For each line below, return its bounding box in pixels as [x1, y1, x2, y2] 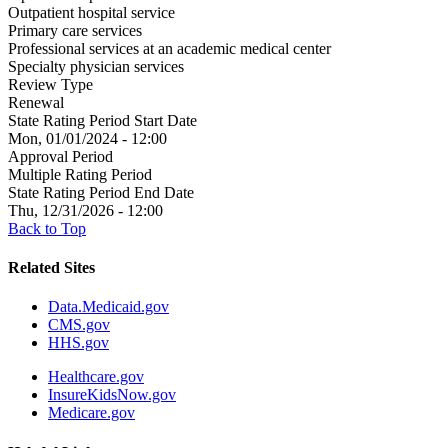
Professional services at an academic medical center [8, 39, 331, 57]
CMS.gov [48, 316, 110, 334]
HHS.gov [48, 334, 109, 352]
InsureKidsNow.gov [48, 386, 176, 404]
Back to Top [8, 219, 86, 237]
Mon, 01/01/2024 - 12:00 [8, 129, 167, 147]
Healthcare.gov [48, 368, 144, 386]
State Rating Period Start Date [8, 111, 197, 129]
